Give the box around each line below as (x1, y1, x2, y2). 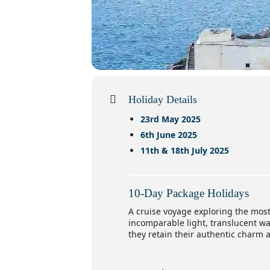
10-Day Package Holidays (128, 187, 249, 199)
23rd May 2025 (140, 113, 201, 125)
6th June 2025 (140, 129, 197, 140)
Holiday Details (128, 93, 197, 105)
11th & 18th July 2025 (140, 145, 229, 156)
